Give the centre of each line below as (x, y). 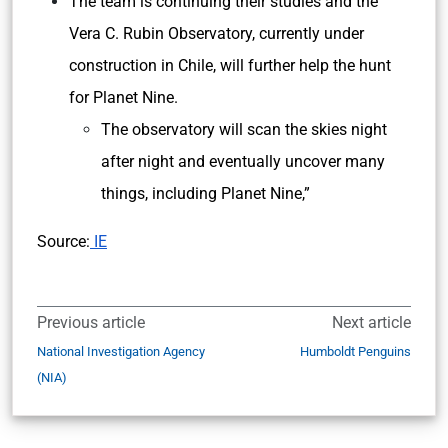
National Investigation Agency (121, 351)
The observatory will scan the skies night (244, 129)
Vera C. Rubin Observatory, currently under (216, 33)
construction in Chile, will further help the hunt (230, 65)
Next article (371, 322)
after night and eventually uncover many (243, 161)
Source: (63, 241)
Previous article (91, 322)
